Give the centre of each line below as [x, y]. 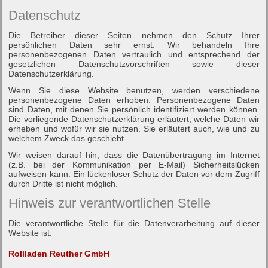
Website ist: [31, 232]
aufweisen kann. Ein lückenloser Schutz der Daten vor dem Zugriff [134, 174]
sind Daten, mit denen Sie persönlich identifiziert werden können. [134, 109]
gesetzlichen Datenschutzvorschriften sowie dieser [134, 64]
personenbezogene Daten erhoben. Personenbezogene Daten [134, 100]
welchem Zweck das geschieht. [68, 138]
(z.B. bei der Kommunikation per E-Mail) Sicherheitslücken [134, 164]
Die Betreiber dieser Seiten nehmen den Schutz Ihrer [134, 35]
